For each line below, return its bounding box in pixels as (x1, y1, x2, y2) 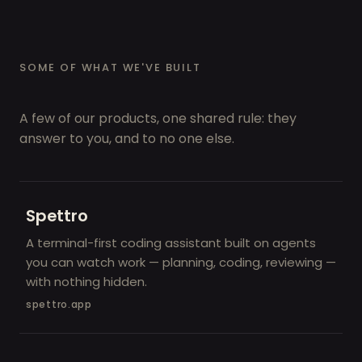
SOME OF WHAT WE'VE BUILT (19, 59, 201, 75)
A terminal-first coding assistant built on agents (26, 234, 316, 251)
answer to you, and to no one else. (19, 128, 234, 148)
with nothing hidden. (26, 272, 147, 290)
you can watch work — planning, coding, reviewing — (26, 253, 336, 271)
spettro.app (26, 297, 92, 311)
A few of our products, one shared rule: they (19, 108, 297, 128)
